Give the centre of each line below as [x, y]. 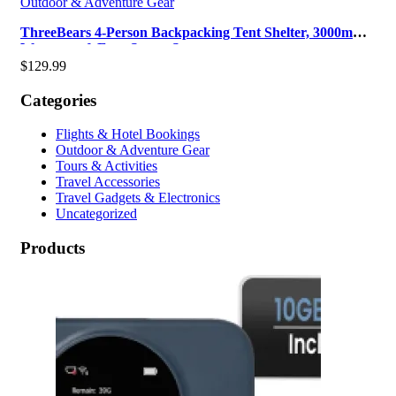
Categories [58, 100]
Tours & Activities [107, 166]
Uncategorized [96, 214]
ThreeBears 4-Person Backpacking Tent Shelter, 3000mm [192, 32]
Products [53, 247]
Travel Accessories [108, 182]
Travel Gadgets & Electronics [138, 198]
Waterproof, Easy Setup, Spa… [114, 48]
